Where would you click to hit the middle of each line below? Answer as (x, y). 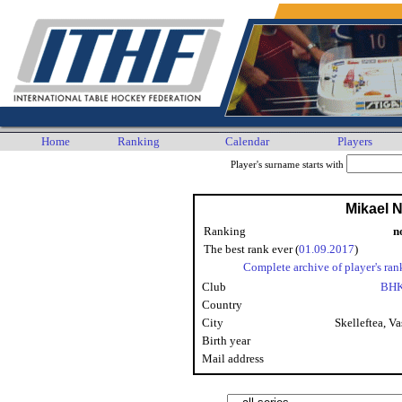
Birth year (226, 341)
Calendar (247, 141)
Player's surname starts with (288, 165)
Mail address (233, 358)
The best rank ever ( (251, 249)
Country (222, 305)
